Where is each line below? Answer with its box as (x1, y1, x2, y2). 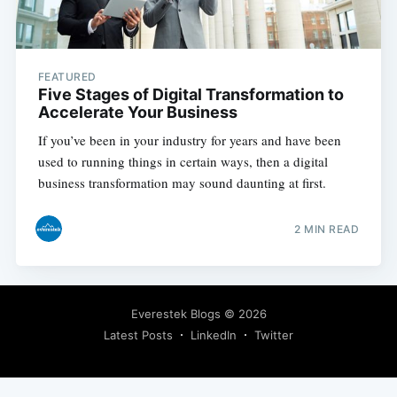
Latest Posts (104, 328, 173, 342)
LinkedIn (191, 328, 237, 342)
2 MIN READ (294, 222, 360, 236)
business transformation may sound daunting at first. (37, 174, 326, 192)
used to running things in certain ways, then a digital (37, 152, 328, 171)
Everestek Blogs (130, 307, 221, 321)
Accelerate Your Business (37, 103, 237, 122)
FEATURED (37, 70, 97, 84)
